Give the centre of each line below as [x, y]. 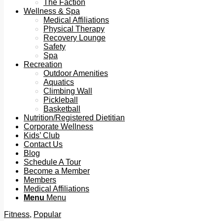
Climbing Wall [68, 91]
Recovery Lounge [74, 38]
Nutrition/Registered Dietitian [74, 118]
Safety [55, 47]
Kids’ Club [42, 135]
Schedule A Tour [52, 162]
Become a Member [57, 171]
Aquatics [59, 82]
